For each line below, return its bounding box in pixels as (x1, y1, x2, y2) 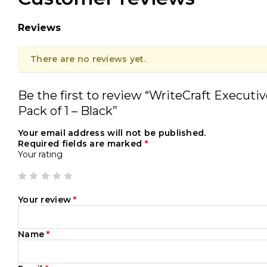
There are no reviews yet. (30, 54, 146, 64)
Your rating (18, 149, 63, 160)
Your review (18, 194, 74, 205)
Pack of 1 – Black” (18, 104, 117, 118)
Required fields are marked (18, 138, 145, 149)
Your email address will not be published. (18, 128, 206, 138)
